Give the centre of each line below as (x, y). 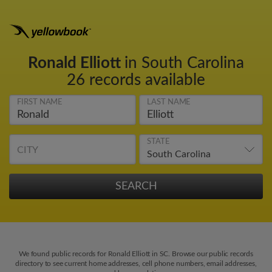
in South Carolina (184, 63)
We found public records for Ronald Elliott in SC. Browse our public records (136, 254)
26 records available (136, 80)
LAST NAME (169, 102)
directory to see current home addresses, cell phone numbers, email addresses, (136, 263)
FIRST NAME (40, 102)
